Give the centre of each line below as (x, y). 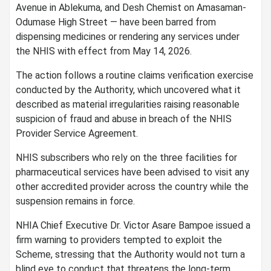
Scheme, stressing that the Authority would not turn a (130, 254)
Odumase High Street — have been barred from (116, 22)
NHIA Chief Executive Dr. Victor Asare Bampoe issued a (133, 225)
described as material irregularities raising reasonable (128, 104)
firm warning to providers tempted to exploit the (119, 240)
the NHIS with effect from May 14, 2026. (104, 51)
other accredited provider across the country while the (132, 186)
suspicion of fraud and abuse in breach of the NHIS (124, 119)
